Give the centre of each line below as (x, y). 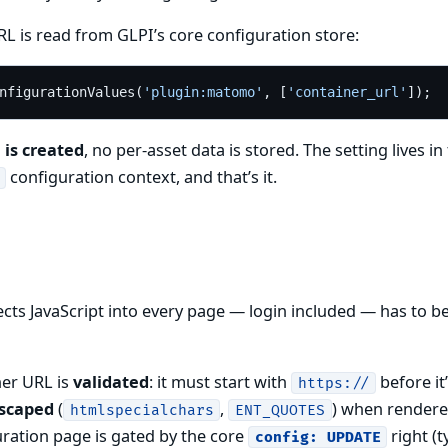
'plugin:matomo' (202, 92)
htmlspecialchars (141, 410)
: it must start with (220, 381)
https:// (333, 383)
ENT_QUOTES (280, 410)
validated (111, 381)
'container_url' (346, 92)
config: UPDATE (317, 437)
